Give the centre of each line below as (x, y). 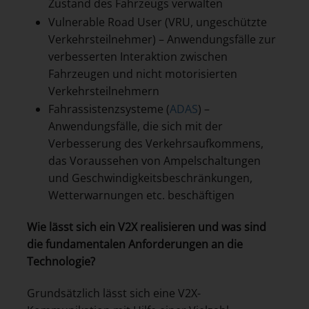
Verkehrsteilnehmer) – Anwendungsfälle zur (162, 39)
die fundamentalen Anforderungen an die (135, 245)
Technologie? (61, 262)
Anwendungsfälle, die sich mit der (135, 127)
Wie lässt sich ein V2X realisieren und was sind (147, 227)
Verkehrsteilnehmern (103, 91)
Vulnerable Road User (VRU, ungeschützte (157, 22)
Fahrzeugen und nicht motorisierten (142, 73)
